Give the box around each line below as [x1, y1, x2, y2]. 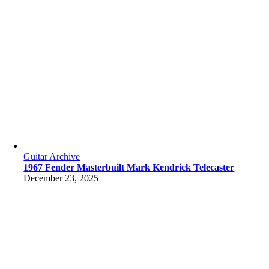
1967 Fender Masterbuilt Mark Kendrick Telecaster [23, 162, 235, 172]
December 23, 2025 [23, 173, 99, 183]
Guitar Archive [23, 151, 80, 162]
